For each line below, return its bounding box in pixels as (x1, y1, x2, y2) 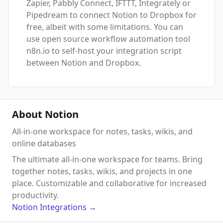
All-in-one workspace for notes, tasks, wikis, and (12, 126, 193, 137)
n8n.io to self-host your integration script (26, 45, 182, 57)
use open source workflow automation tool (26, 33, 190, 45)
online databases (12, 138, 76, 149)
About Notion (12, 108, 79, 121)
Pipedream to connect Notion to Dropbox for (26, 9, 197, 21)
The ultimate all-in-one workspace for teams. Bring (12, 154, 203, 165)
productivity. (12, 190, 59, 201)
